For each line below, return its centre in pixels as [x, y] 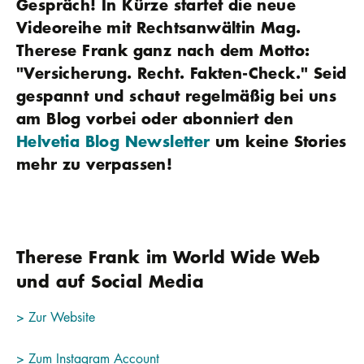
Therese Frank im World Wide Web [169, 257]
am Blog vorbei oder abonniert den [155, 119]
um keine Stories [278, 141]
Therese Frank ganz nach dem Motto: [163, 50]
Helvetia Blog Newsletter [113, 141]
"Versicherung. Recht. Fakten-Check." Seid [182, 73]
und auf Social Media [110, 281]
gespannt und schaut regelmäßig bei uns [177, 96]
